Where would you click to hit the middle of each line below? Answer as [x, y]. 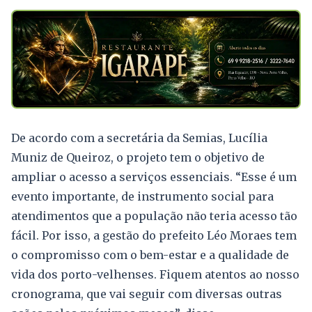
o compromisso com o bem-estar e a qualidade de [150, 255]
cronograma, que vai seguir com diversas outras [147, 294]
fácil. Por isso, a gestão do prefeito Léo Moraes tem [154, 235]
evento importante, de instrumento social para [142, 196]
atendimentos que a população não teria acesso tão [154, 216]
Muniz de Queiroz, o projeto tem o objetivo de [138, 157]
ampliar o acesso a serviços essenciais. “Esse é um [154, 177]
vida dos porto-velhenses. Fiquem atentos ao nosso [155, 274]
